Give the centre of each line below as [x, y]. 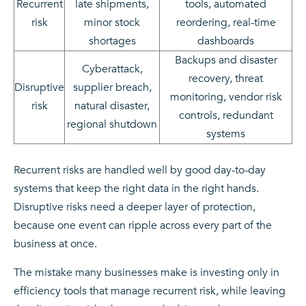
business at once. [55, 244]
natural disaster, [112, 106]
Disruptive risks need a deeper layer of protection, [135, 207]
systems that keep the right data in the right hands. [136, 189]
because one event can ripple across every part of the [143, 226]
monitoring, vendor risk [226, 97]
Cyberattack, [112, 69]
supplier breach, [112, 87]
